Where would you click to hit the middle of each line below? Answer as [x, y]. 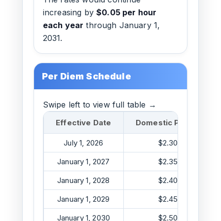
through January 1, [122, 25]
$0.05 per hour [127, 12]
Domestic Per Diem [172, 123]
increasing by [70, 12]
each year [63, 25]
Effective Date [84, 123]
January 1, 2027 [84, 162]
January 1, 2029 [84, 199]
